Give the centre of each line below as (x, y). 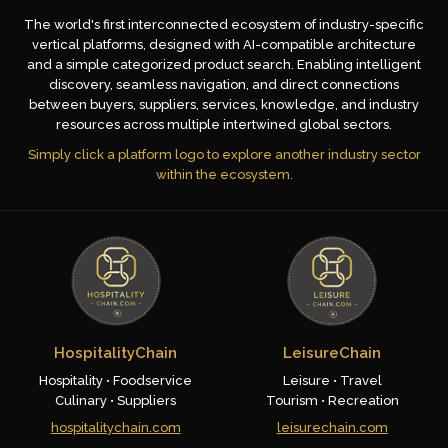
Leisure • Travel (332, 380)
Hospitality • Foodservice (116, 380)
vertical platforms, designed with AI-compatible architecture (224, 44)
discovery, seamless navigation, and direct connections (224, 84)
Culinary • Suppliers (116, 400)
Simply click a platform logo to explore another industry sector (224, 154)
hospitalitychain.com (115, 427)
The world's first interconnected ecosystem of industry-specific (224, 24)
